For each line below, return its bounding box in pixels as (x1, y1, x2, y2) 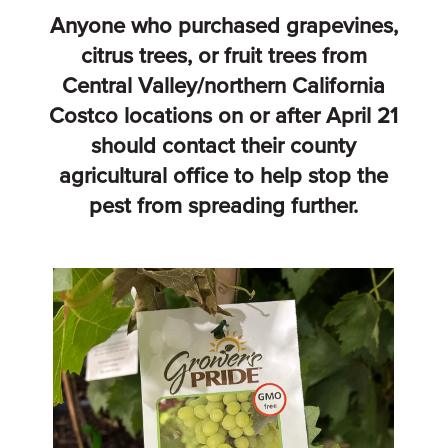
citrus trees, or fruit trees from (80, 42, 367, 69)
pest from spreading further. (89, 192, 359, 219)
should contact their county (91, 132, 357, 159)
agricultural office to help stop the (59, 162, 389, 189)
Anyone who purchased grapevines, (49, 12, 398, 39)
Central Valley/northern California (62, 72, 386, 99)
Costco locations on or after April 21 (49, 102, 399, 129)
